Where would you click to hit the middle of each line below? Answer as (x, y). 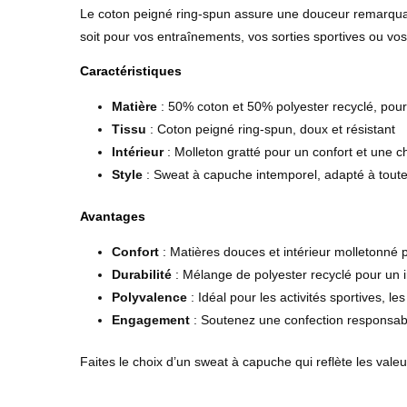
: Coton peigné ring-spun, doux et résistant (271, 129)
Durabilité (142, 275)
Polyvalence (149, 298)
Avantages (113, 217)
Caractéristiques (131, 70)
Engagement (151, 320)
